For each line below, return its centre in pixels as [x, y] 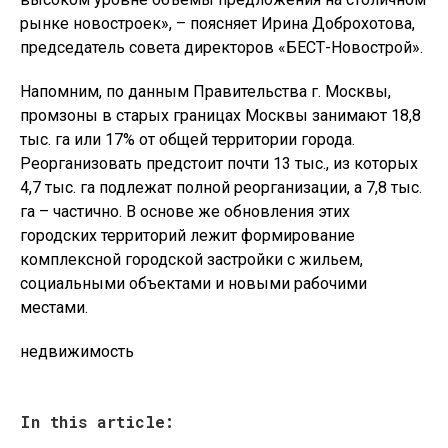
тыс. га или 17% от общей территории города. [187, 140]
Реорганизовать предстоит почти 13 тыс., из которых [219, 164]
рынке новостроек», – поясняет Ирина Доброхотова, [217, 24]
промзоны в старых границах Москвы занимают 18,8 [220, 116]
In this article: [97, 422]
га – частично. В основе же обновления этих [185, 212]
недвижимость [77, 352]
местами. [54, 308]
